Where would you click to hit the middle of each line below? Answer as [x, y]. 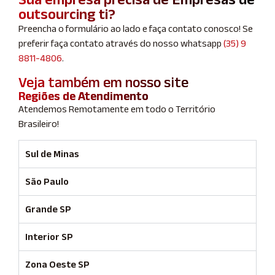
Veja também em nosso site [103, 82]
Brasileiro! [39, 123]
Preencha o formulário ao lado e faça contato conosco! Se [136, 29]
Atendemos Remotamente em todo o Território [117, 109]
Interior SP [49, 237]
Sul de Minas [52, 154]
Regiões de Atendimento [83, 95]
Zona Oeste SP [57, 265]
